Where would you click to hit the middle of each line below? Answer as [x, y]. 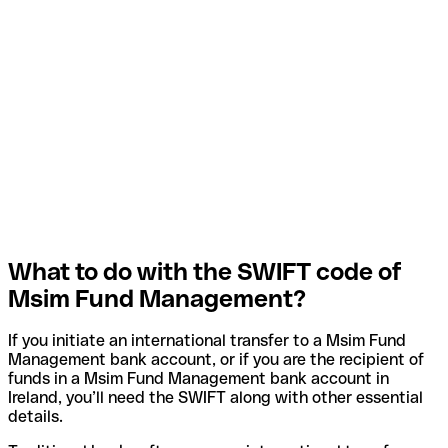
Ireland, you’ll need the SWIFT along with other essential [215, 398]
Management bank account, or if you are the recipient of [216, 360]
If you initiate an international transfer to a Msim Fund [207, 341]
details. [35, 417]
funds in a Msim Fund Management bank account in [198, 379]
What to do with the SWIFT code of [205, 271]
